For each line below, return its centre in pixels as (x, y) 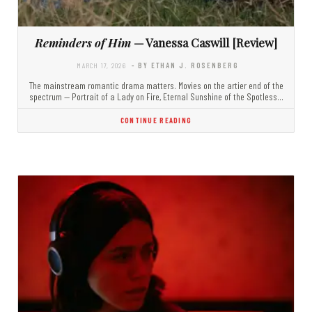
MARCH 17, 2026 (101, 65)
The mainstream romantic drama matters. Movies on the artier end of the (156, 86)
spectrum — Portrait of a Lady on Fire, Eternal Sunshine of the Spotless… (156, 97)
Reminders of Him (83, 43)
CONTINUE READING (156, 120)
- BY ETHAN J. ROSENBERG (185, 65)
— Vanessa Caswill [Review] (204, 43)
